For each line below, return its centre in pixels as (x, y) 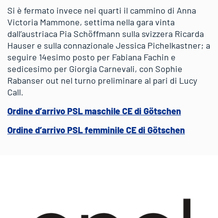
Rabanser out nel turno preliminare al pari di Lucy (102, 80)
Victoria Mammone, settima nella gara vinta (91, 22)
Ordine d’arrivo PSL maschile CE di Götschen (94, 111)
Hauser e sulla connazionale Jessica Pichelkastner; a (109, 45)
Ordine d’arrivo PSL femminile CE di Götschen (96, 130)
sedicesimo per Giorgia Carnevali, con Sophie (95, 68)
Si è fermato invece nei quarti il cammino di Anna (102, 10)
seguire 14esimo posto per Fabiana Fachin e (91, 57)
